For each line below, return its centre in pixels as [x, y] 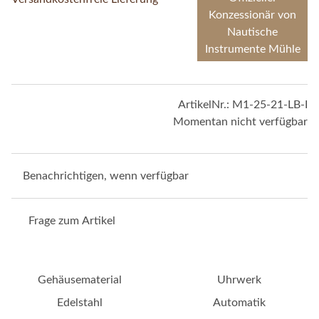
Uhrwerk [239, 279]
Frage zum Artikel [72, 220]
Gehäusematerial [80, 279]
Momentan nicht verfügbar [240, 121]
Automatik [239, 302]
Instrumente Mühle [252, 49]
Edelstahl [80, 302]
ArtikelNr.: [205, 104]
